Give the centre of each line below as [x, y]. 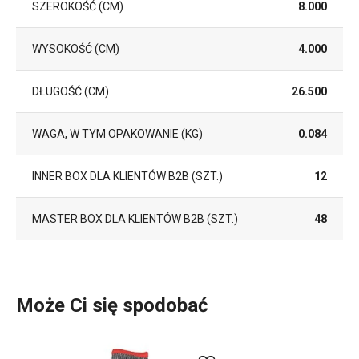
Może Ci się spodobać [112, 305]
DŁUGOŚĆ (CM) [71, 91]
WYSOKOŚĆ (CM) [76, 49]
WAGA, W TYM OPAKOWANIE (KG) [117, 134]
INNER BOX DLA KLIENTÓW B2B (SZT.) [127, 176]
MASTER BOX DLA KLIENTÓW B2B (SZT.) [135, 219]
